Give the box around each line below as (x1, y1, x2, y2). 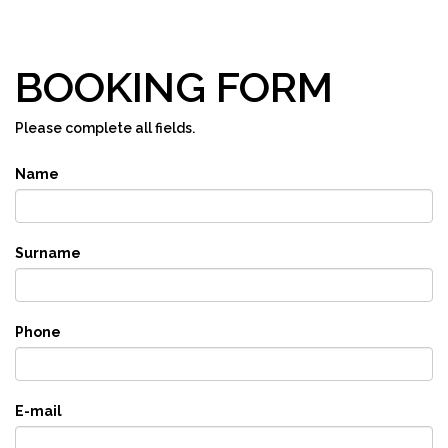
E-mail (15, 403, 62, 420)
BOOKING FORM (15, 63, 333, 113)
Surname (15, 245, 81, 262)
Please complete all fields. (15, 120, 195, 137)
